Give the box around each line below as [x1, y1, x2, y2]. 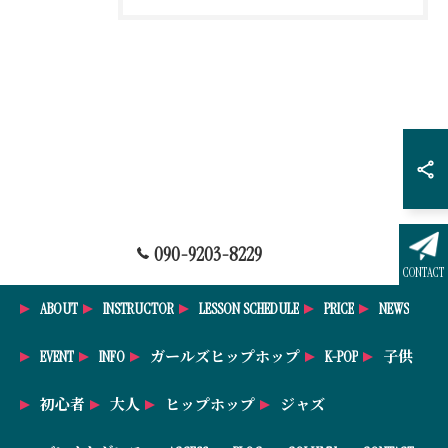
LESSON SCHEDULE [199, 299, 299, 319]
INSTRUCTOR [103, 299, 174, 319]
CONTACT [403, 265, 445, 281]
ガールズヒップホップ [150, 347, 300, 367]
